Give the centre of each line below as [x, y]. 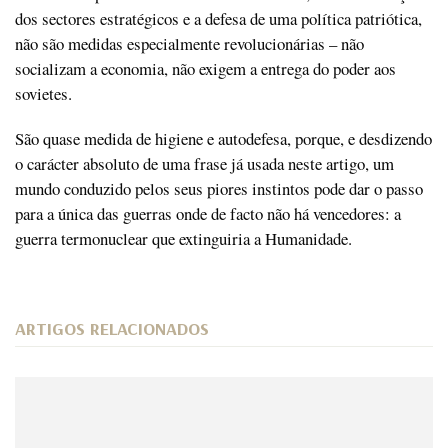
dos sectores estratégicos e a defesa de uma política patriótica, [218, 18]
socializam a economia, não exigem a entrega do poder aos [205, 68]
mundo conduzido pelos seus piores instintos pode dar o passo [219, 188]
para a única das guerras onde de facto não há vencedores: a [208, 213]
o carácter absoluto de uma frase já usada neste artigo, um [204, 163]
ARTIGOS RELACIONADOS [112, 328]
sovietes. [43, 93]
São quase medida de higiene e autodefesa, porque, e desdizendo [223, 138]
